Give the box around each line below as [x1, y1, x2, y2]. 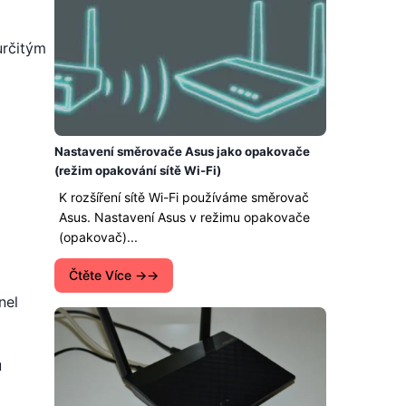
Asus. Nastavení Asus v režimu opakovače [59, 209, 310, 225]
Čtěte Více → [69, 267, 147, 283]
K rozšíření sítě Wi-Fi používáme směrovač [59, 189, 309, 205]
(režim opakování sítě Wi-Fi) [54, 163, 221, 178]
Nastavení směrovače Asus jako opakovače [54, 144, 310, 159]
